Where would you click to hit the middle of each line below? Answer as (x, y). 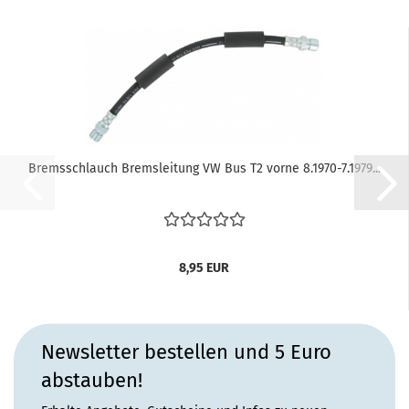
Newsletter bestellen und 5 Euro (186, 351)
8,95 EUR (204, 268)
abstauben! (92, 380)
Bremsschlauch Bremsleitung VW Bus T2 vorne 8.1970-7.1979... (204, 168)
